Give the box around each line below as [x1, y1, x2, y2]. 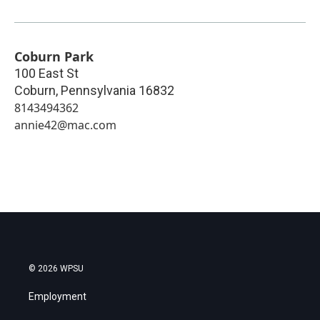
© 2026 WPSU [29, 264, 84, 274]
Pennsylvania [61, 83, 136, 99]
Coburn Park [14, 48, 94, 66]
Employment [29, 291, 86, 303]
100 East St [14, 66, 79, 81]
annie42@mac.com [14, 117, 116, 134]
